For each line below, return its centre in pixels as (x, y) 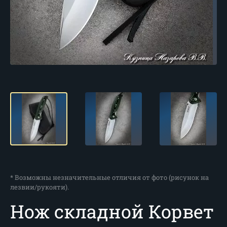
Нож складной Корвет (112, 211)
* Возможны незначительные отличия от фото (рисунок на (109, 177)
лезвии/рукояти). (40, 187)
